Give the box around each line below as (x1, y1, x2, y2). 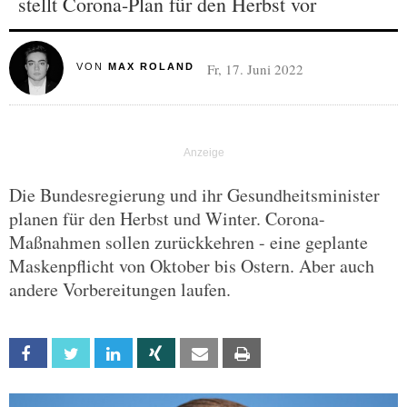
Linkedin (131, 346, 173, 362)
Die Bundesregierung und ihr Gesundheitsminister (9, 183, 380, 207)
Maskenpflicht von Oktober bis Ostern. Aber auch (9, 253, 374, 278)
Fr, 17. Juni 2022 (206, 60, 303, 78)
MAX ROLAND (107, 61, 194, 72)
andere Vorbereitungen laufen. (9, 277, 231, 302)
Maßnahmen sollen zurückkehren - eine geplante (9, 230, 368, 254)
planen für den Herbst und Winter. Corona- (9, 206, 325, 231)
